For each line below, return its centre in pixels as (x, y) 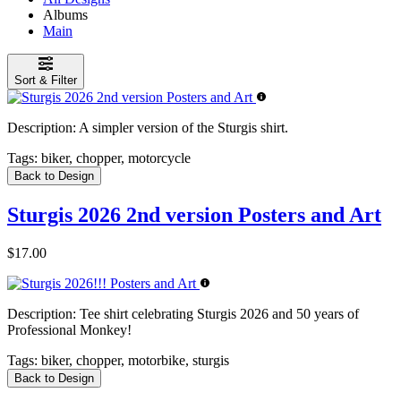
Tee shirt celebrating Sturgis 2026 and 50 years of (218, 313)
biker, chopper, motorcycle (114, 158)
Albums (65, 14)
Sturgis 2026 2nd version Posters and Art (194, 214)
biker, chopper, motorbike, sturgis (133, 360)
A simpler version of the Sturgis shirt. (182, 127)
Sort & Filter (46, 80)
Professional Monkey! (69, 329)
